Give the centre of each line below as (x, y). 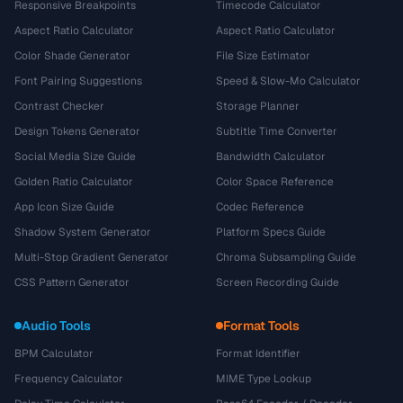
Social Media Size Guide (75, 157)
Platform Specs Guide (271, 232)
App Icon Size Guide (64, 207)
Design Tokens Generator (77, 131)
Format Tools (261, 326)
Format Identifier (258, 354)
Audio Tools (56, 326)
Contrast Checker (59, 106)
